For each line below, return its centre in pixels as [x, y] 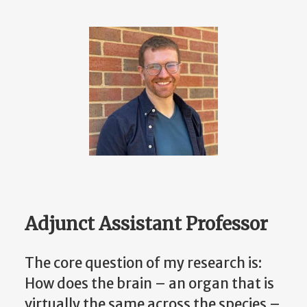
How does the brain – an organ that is [149, 284]
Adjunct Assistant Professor [146, 224]
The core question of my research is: [143, 263]
